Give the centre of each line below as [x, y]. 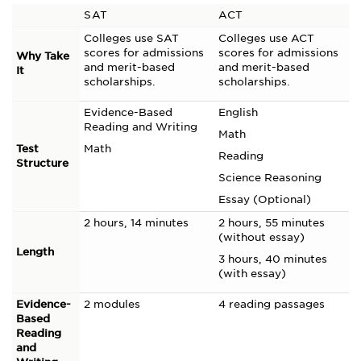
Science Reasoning [270, 178]
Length [35, 252]
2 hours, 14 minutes [136, 223]
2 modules [112, 304]
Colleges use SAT [131, 38]
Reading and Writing [141, 127]
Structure [42, 163]
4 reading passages [272, 304]
